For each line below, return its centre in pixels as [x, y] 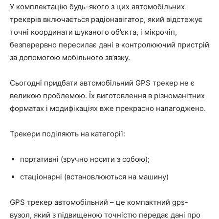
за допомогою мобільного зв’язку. [70, 57]
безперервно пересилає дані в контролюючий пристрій [109, 44]
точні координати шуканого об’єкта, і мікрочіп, [93, 32]
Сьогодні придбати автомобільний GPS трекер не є [102, 83]
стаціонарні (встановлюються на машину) [94, 176]
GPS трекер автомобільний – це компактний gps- [99, 202]
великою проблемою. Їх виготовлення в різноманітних [107, 95]
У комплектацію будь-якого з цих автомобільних [97, 6]
